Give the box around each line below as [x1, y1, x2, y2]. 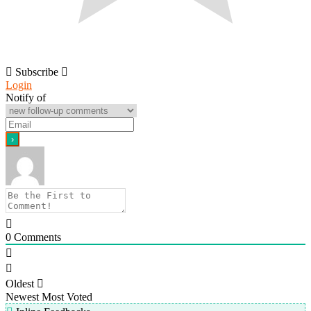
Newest [6, 290, 39, 303]
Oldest [6, 277, 34, 289]
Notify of [6, 91, 46, 103]
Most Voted [42, 290, 92, 303]
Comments [11, 230, 61, 243]
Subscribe [15, 65, 58, 78]
